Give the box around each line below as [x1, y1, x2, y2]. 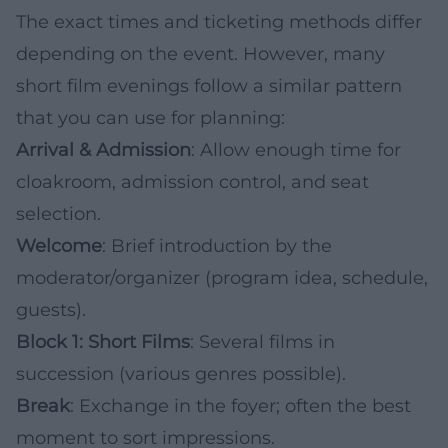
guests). [16, 298, 86, 321]
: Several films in [190, 330, 335, 353]
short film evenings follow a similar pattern [16, 74, 402, 97]
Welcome [16, 234, 102, 257]
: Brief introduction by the [102, 234, 332, 257]
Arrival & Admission [16, 138, 191, 161]
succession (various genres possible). [16, 362, 346, 385]
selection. [16, 202, 101, 225]
